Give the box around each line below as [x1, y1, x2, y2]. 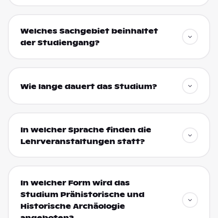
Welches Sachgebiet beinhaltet [20, 27, 158, 36]
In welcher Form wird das [20, 178, 130, 187]
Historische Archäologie [20, 201, 125, 211]
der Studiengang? [20, 38, 100, 48]
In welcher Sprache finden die [20, 125, 151, 134]
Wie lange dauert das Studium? [20, 82, 157, 91]
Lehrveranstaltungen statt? [20, 137, 145, 146]
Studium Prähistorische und [20, 190, 145, 199]
